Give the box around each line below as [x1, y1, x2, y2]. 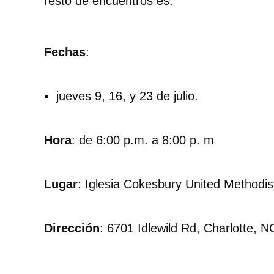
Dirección [44, 221, 100, 235]
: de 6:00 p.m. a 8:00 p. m [72, 133, 214, 147]
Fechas [44, 45, 86, 59]
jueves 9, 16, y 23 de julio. [56, 89, 198, 103]
